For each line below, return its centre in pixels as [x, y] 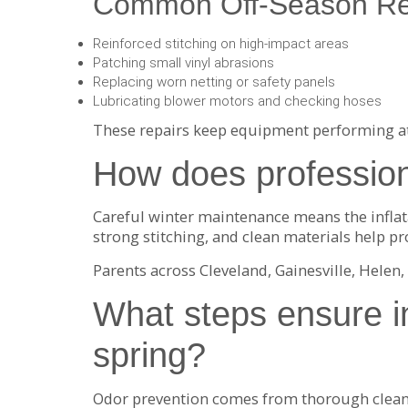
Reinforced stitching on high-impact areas [221, 43]
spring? [149, 355]
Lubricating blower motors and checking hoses [237, 101]
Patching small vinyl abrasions [184, 62]
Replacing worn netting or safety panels [214, 82]
